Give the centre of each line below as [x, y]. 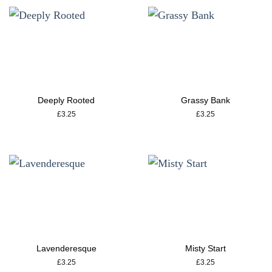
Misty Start [206, 248]
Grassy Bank [206, 100]
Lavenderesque [66, 248]
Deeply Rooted [66, 100]
